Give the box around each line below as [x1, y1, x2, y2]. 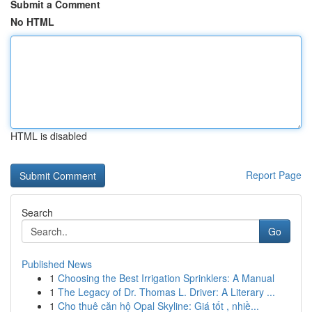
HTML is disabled [10, 129, 87, 143]
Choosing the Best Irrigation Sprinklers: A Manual [58, 271, 274, 285]
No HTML [10, 15, 54, 29]
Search [22, 205, 53, 219]
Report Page [246, 168, 302, 182]
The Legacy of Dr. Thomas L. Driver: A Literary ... [58, 285, 275, 299]
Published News [22, 257, 92, 271]
